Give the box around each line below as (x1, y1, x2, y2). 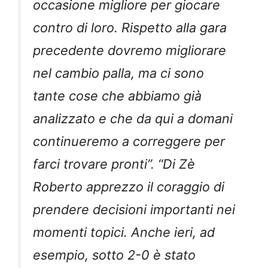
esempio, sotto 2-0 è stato (33, 247, 196, 263)
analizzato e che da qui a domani (33, 111, 233, 127)
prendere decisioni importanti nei (33, 202, 235, 218)
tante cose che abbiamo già (33, 88, 202, 104)
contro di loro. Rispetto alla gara (33, 20, 227, 36)
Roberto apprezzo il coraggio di (33, 179, 224, 195)
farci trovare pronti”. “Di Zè (33, 156, 195, 172)
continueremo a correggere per (33, 133, 225, 150)
